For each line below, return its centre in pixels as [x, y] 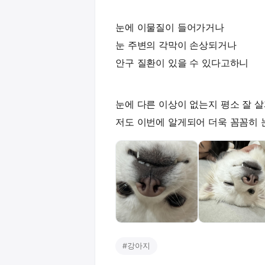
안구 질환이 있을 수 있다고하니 [182, 63]
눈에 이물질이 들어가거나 [170, 27]
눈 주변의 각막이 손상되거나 [176, 45]
